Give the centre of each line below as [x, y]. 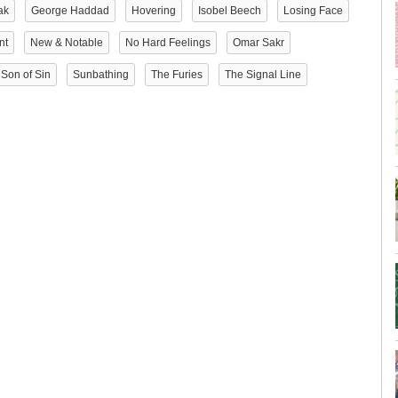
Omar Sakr [259, 43]
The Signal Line [263, 75]
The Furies [177, 75]
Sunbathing [101, 75]
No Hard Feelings [168, 43]
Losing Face [313, 11]
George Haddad [70, 11]
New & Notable [67, 43]
